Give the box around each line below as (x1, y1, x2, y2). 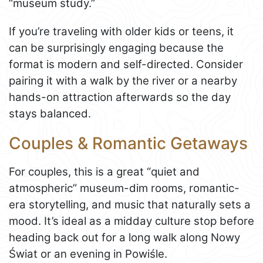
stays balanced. (9, 106, 91, 120)
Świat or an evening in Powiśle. (9, 247, 167, 261)
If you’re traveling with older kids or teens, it (9, 24, 234, 38)
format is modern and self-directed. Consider (9, 57, 243, 71)
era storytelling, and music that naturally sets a (9, 198, 251, 212)
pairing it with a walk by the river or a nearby (9, 73, 237, 87)
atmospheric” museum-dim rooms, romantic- (9, 181, 240, 195)
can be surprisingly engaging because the (9, 41, 224, 55)
